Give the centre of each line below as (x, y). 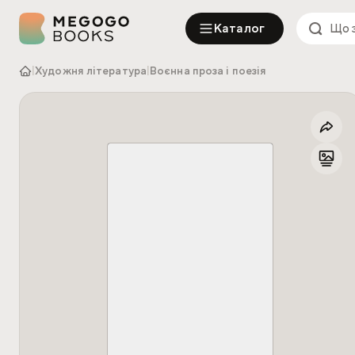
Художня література (91, 71)
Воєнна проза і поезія (208, 71)
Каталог (240, 29)
